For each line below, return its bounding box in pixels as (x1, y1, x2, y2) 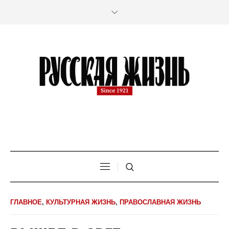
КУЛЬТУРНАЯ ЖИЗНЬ (46, 198, 116, 206)
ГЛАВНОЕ (10, 198, 42, 206)
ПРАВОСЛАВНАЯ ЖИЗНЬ (120, 198, 201, 206)
